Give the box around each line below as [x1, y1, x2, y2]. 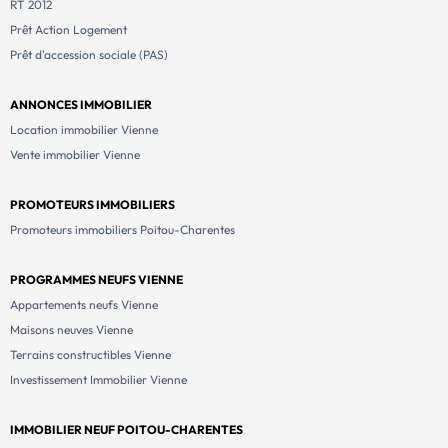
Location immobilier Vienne [10, 122, 158, 138]
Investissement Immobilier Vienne [10, 372, 187, 388]
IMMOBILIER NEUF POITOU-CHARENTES [10, 422, 243, 438]
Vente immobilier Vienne [10, 147, 140, 163]
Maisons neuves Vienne [10, 322, 133, 338]
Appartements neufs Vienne [10, 297, 158, 313]
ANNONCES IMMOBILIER [10, 97, 152, 113]
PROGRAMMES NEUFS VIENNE [10, 272, 183, 288]
